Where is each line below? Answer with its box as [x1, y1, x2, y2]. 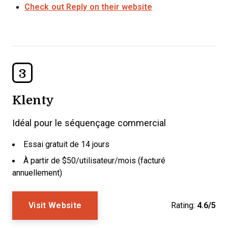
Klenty [12, 91, 54, 108]
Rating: [171, 201, 195, 210]
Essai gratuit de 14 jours [23, 140, 109, 149]
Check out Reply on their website [24, 3, 153, 11]
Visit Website [28, 201, 82, 210]
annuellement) [12, 168, 62, 177]
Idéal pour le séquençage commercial [12, 118, 166, 128]
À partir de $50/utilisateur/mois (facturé [23, 156, 165, 165]
